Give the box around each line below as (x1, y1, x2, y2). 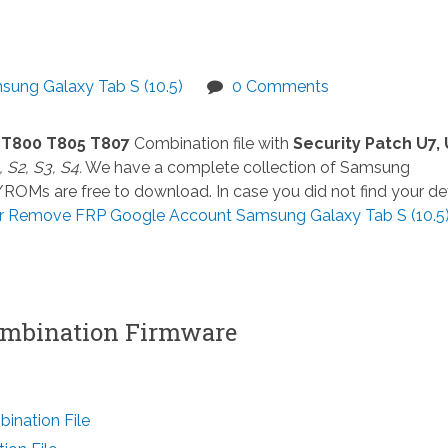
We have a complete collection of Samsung (81, 157, 410, 177)
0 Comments (231, 76, 329, 96)
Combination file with (133, 133, 293, 153)
